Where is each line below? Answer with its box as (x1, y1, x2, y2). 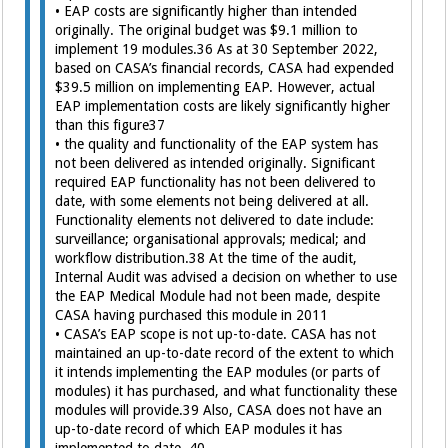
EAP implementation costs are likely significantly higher (55, 98, 391, 114)
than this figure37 (55, 117, 166, 133)
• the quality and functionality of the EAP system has (55, 136, 379, 152)
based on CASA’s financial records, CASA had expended (55, 60, 395, 76)
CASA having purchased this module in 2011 (55, 307, 329, 323)
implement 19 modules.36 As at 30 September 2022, (55, 41, 379, 57)
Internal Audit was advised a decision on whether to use (55, 269, 398, 285)
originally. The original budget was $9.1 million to (55, 22, 359, 38)
